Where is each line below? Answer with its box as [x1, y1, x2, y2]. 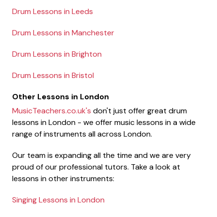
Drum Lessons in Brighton [12, 48, 102, 59]
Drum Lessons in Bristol [12, 70, 94, 80]
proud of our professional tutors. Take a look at [12, 161, 180, 172]
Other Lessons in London [12, 91, 109, 102]
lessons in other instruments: [12, 173, 114, 184]
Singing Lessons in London [12, 194, 105, 205]
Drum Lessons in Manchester [12, 27, 114, 38]
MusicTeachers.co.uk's [12, 105, 91, 116]
